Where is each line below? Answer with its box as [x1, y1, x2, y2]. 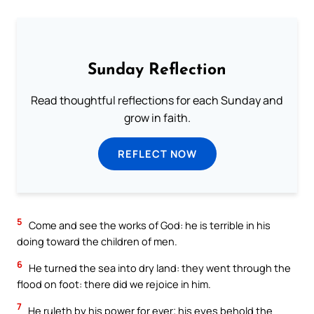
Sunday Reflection [88, 62, 226, 79]
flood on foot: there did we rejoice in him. [17, 277, 211, 292]
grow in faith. [123, 110, 191, 126]
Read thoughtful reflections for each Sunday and [31, 93, 283, 109]
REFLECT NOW [117, 146, 197, 161]
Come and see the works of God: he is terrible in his [27, 218, 271, 233]
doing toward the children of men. [17, 234, 177, 249]
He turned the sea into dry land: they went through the [27, 261, 291, 275]
